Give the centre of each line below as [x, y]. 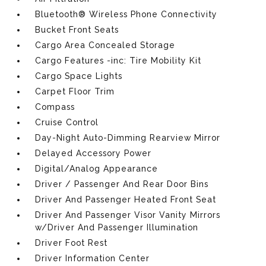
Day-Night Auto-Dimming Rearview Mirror [128, 138]
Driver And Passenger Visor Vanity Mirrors [128, 215]
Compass [55, 107]
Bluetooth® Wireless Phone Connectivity [126, 14]
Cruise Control [67, 122]
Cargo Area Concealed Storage [105, 45]
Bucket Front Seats [77, 30]
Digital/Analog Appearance [97, 169]
